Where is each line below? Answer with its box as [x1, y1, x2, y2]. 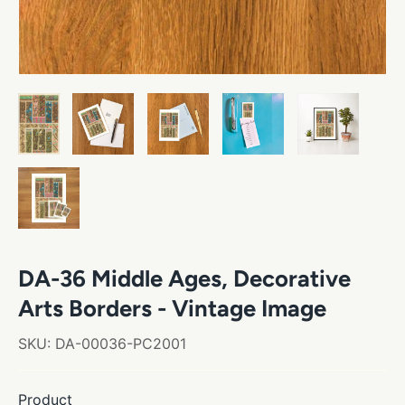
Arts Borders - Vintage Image [18, 294, 326, 322]
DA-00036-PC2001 [55, 334, 186, 353]
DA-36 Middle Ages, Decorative [18, 264, 351, 292]
